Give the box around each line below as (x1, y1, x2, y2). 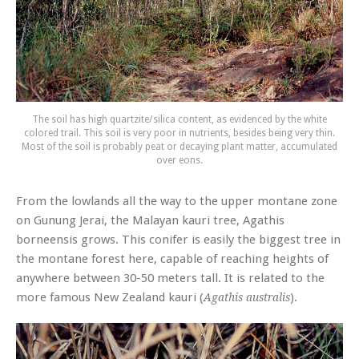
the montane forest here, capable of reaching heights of (16, 252, 329, 267)
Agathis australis (204, 291, 290, 305)
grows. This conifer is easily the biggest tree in (78, 232, 341, 248)
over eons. (156, 155, 203, 167)
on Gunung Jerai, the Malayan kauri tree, (16, 213, 243, 228)
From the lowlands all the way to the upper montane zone (16, 194, 337, 209)
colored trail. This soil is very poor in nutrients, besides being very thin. (24, 127, 335, 139)
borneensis (16, 232, 78, 248)
